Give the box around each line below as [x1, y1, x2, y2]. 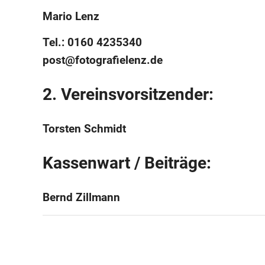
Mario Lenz [43, 9, 99, 23]
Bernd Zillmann [43, 190, 120, 204]
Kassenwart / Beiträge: [43, 153, 211, 173]
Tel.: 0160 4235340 [43, 35, 142, 49]
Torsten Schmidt [43, 121, 126, 135]
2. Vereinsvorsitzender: [43, 84, 214, 104]
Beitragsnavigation [42, 228, 181, 248]
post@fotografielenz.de [43, 53, 163, 67]
